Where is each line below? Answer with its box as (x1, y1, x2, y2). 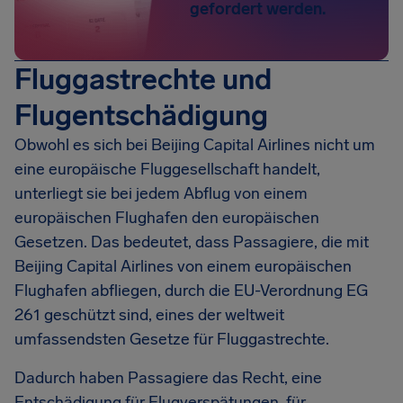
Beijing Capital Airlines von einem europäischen (14, 256, 352, 276)
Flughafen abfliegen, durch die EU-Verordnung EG (14, 281, 368, 300)
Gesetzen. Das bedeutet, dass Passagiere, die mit (14, 232, 369, 252)
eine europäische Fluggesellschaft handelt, (14, 159, 320, 179)
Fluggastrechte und (14, 62, 272, 96)
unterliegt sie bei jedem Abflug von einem (14, 184, 308, 203)
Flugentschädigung (14, 98, 268, 132)
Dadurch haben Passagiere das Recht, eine (14, 368, 322, 388)
